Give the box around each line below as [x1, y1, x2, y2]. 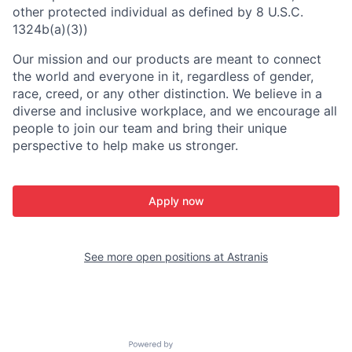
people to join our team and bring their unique [13, 120, 287, 136]
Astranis [227, 250, 268, 263]
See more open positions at [84, 250, 227, 263]
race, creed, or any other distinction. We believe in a [13, 86, 322, 101]
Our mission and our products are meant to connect [13, 51, 321, 67]
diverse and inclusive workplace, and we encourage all [13, 103, 337, 119]
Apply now [148, 194, 204, 207]
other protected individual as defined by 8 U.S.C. [13, 4, 303, 20]
